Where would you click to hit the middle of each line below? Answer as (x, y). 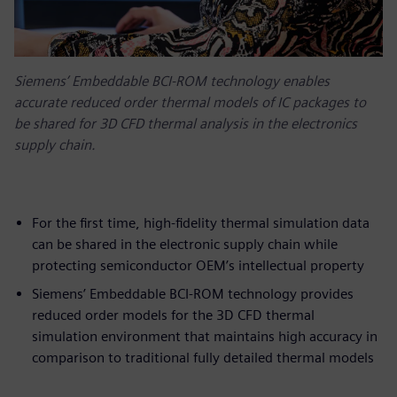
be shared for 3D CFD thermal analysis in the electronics (186, 123)
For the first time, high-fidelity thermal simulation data (201, 222)
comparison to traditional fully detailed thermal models (203, 357)
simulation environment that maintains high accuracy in (205, 336)
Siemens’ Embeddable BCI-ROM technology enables (172, 81)
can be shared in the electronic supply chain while (185, 244)
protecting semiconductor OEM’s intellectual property (198, 265)
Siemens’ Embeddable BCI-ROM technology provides (193, 293)
